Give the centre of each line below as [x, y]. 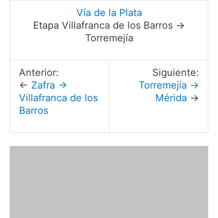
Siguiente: [175, 72]
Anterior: [39, 72]
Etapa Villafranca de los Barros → [109, 25]
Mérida [171, 98]
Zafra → [49, 85]
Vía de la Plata [109, 12]
